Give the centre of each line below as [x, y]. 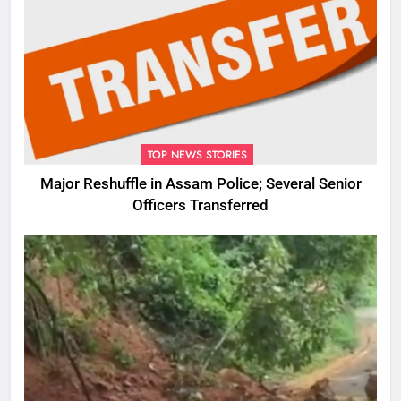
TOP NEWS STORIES [197, 154]
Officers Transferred [200, 205]
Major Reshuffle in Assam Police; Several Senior [200, 183]
